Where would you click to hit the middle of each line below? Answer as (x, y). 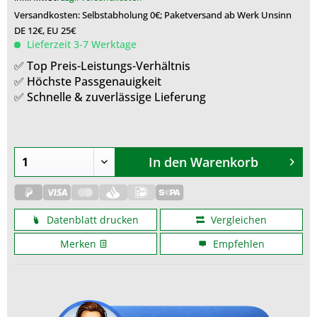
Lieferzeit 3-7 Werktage (82, 44)
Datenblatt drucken (92, 220)
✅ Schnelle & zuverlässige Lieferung (110, 97)
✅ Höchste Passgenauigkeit (88, 81)
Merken (79, 244)
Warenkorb (224, 162)
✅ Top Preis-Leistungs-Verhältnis (102, 66)
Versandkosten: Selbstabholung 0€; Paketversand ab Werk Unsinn (153, 15)
